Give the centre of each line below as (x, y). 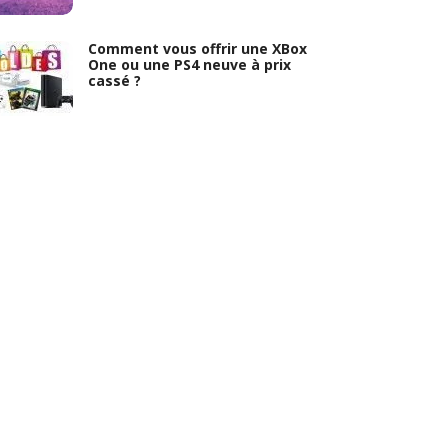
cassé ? (115, 80)
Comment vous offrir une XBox (198, 48)
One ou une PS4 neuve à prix (190, 64)
